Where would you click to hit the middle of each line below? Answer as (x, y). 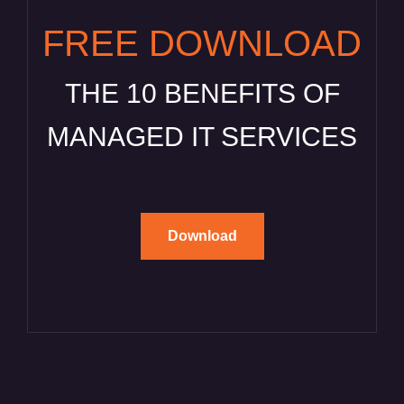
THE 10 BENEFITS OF (202, 94)
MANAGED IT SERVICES (202, 137)
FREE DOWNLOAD (202, 44)
